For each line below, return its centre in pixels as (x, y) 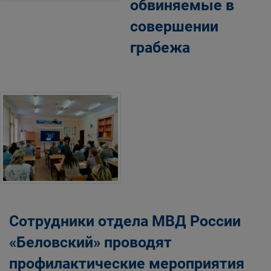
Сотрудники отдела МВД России (125, 221)
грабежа (160, 47)
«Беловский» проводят (90, 242)
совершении (174, 26)
